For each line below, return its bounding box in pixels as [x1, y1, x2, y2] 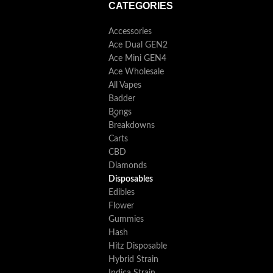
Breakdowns [108, 121, 155, 130]
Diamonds [108, 161, 147, 170]
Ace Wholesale [108, 67, 164, 76]
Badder [108, 94, 135, 103]
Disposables [108, 174, 153, 183]
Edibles [108, 188, 135, 197]
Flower [108, 201, 134, 210]
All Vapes [108, 80, 141, 90]
